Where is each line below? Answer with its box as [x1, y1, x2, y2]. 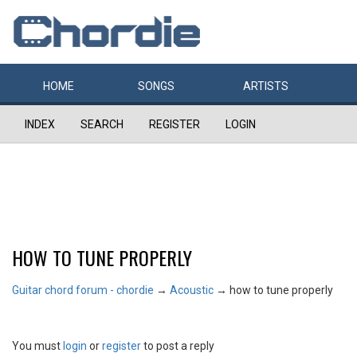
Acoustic [170, 284, 214, 296]
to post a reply [141, 339, 214, 352]
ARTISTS [243, 80, 288, 92]
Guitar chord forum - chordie [12, 284, 154, 296]
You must [12, 339, 63, 352]
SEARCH [80, 118, 124, 131]
